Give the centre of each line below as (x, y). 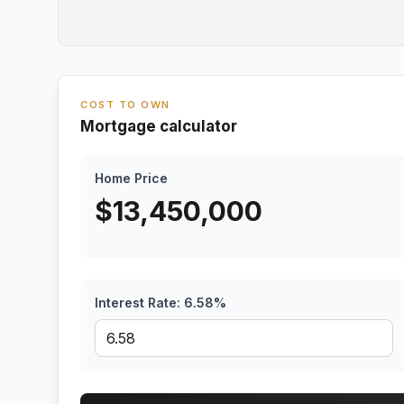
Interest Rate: (139, 303)
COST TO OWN (125, 105)
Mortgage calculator (159, 126)
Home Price (131, 178)
